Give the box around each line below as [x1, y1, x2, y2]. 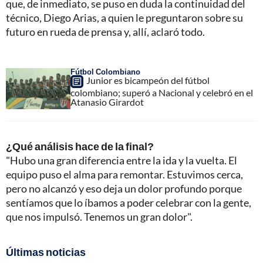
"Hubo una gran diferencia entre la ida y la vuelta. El [6, 154, 237, 167]
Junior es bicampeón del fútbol [86, 75, 210, 86]
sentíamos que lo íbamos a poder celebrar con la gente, [6, 196, 251, 210]
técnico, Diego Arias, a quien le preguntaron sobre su [6, 11, 243, 25]
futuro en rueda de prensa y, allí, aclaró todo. [6, 25, 205, 39]
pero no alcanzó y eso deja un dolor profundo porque [6, 182, 242, 195]
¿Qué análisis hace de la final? [6, 140, 154, 153]
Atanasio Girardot [70, 96, 144, 108]
